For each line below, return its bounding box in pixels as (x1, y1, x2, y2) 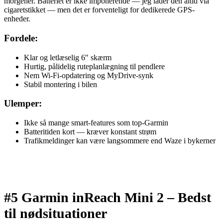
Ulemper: (4, 98, 42, 109)
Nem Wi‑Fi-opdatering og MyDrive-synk (24, 71, 153, 80)
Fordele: (4, 33, 38, 44)
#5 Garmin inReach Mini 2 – (4, 190, 178, 206)
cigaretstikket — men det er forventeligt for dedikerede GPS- (4, 5, 195, 14)
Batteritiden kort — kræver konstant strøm (24, 127, 156, 136)
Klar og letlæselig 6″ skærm (24, 53, 111, 62)
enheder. (4, 14, 30, 23)
